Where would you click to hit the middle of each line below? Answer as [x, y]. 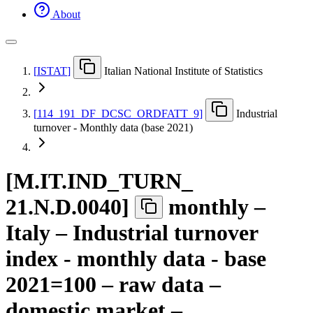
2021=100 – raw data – [113, 285]
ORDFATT [162, 113]
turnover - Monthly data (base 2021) [113, 127]
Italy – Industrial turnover [132, 233]
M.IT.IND [60, 181]
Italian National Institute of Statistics [183, 71]
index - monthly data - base [136, 259]
